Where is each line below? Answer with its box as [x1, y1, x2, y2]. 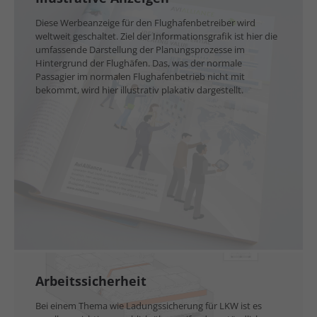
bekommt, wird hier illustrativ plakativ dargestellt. [35, 83, 243, 96]
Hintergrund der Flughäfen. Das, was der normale [35, 57, 242, 69]
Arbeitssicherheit [35, 272, 146, 289]
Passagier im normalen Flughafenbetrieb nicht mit [35, 70, 245, 83]
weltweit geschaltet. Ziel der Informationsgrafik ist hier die [35, 30, 277, 42]
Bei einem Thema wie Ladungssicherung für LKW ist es [35, 299, 262, 312]
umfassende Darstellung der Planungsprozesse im [35, 43, 245, 56]
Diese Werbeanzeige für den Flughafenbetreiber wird [35, 16, 255, 29]
